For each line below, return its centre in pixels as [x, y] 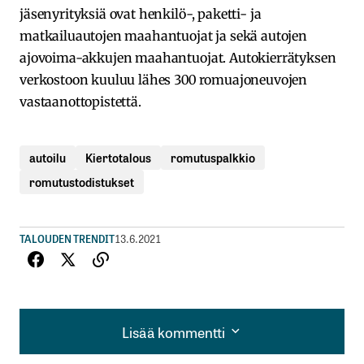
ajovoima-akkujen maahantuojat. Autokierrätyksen [178, 57]
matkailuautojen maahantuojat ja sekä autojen [163, 35]
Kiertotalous [118, 157]
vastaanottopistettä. [80, 101]
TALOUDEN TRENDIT [67, 238]
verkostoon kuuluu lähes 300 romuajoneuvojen [164, 79]
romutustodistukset [82, 181]
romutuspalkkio [213, 157]
